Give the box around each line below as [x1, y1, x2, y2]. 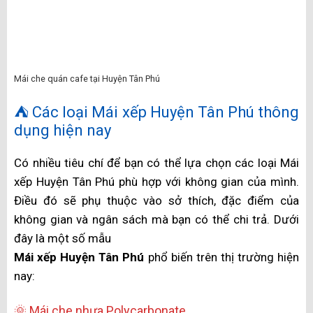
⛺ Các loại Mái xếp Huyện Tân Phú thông [14, 264, 299, 282]
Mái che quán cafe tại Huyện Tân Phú [14, 235, 160, 246]
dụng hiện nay [14, 282, 111, 300]
